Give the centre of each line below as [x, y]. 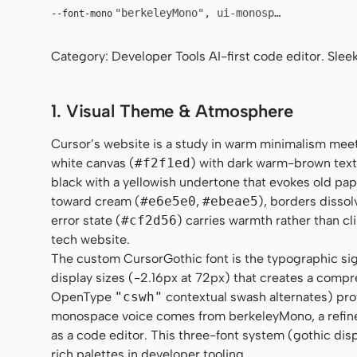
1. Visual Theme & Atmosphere [172, 111]
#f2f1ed [163, 163]
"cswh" [139, 296]
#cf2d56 [149, 220]
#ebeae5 [230, 201]
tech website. [90, 239]
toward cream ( [96, 201]
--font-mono [82, 13]
